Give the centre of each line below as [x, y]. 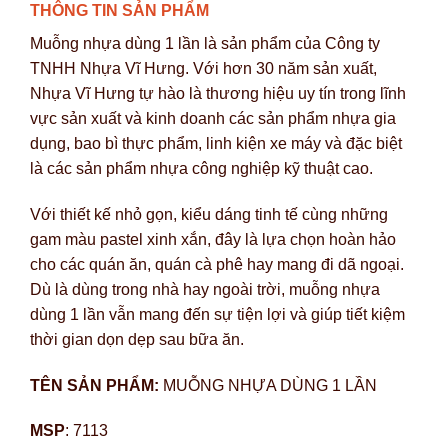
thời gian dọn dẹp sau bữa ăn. [137, 339]
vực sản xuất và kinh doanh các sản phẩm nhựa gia [213, 118]
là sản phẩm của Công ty [292, 43]
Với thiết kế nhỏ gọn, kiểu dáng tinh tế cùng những [209, 214]
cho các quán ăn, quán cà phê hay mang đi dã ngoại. [217, 264]
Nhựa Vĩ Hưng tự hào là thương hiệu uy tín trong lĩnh [218, 93]
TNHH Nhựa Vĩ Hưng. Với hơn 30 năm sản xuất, [203, 68]
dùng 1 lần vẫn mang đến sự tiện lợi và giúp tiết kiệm [217, 314]
